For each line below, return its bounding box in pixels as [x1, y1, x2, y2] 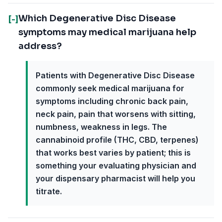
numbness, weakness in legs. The [36, 122, 167, 132]
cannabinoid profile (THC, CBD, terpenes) [36, 135, 199, 145]
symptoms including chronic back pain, [36, 96, 188, 106]
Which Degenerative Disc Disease [18, 13, 176, 24]
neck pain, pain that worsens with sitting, [36, 109, 196, 119]
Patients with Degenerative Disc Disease [36, 70, 195, 80]
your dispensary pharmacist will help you [36, 173, 195, 183]
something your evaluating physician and [36, 161, 196, 170]
